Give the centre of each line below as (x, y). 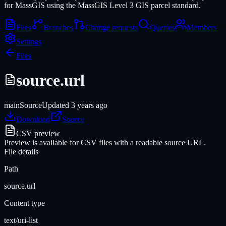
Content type (24, 203)
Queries (162, 27)
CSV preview (38, 133)
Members (202, 27)
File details (21, 151)
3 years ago (89, 105)
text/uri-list (21, 220)
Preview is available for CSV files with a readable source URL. (105, 142)
